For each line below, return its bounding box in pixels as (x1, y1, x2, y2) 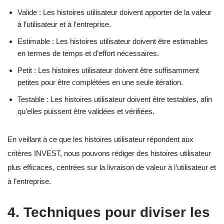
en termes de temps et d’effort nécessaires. (17, 48, 159, 57)
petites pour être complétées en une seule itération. (17, 77, 183, 86)
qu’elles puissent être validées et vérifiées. (17, 106, 154, 115)
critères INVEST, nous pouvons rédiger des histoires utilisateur (7, 148, 211, 157)
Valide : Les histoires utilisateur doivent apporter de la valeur (17, 7, 211, 16)
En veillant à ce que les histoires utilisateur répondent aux (7, 134, 193, 143)
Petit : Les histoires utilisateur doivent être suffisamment (17, 65, 199, 74)
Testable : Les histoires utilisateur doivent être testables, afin (17, 94, 212, 103)
